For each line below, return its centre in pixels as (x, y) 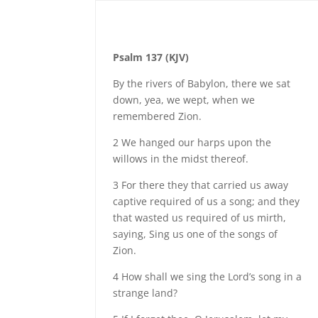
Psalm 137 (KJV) (151, 57)
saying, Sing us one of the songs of (196, 234)
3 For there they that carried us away (201, 185)
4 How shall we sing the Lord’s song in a (208, 276)
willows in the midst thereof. (181, 159)
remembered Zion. (158, 116)
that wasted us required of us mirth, (200, 218)
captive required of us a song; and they (207, 201)
